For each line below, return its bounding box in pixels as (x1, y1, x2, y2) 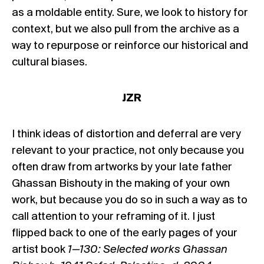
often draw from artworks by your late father (12, 161, 232, 173)
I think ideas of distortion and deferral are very (12, 128, 241, 140)
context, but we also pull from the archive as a (12, 23, 239, 35)
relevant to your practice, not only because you (12, 144, 244, 157)
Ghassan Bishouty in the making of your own (12, 177, 230, 190)
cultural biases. (12, 56, 87, 68)
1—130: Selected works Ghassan (68, 243, 227, 256)
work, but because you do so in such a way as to (12, 194, 247, 206)
